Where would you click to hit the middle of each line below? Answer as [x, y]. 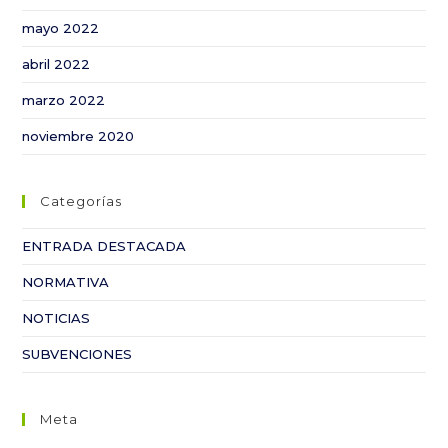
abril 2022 [56, 64]
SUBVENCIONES [77, 354]
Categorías [81, 201]
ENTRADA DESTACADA [104, 246]
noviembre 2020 [78, 136]
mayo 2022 [61, 28]
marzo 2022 [64, 100]
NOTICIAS [56, 318]
